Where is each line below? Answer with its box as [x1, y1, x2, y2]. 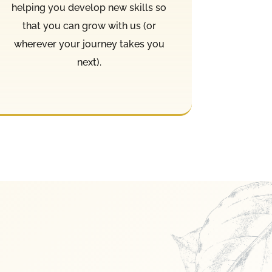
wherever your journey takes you [13, 38, 165, 50]
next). [76, 56, 101, 69]
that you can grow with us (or [22, 20, 156, 32]
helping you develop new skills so [12, 2, 167, 14]
